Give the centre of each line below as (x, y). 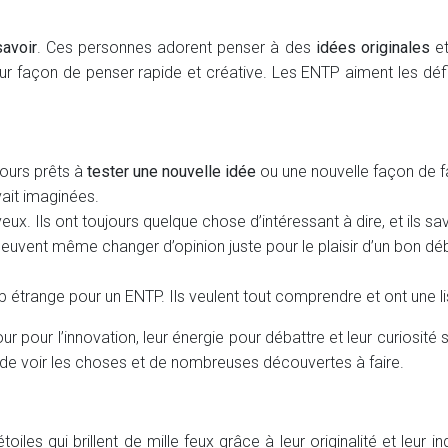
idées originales (373, 47)
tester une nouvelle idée (171, 171)
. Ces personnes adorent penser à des (176, 47)
